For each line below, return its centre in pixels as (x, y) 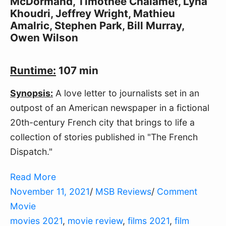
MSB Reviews (123, 191)
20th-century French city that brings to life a (102, 122)
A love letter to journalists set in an (126, 93)
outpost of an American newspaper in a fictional (110, 107)
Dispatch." (31, 151)
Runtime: (33, 71)
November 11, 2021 (50, 191)
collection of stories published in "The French (104, 137)
